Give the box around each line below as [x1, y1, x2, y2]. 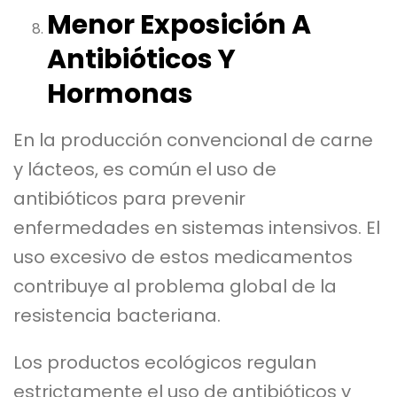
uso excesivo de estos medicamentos [13, 244, 353, 269]
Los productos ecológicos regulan [13, 349, 316, 375]
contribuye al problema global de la [13, 273, 337, 299]
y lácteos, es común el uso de [13, 156, 276, 182]
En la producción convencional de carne [13, 127, 373, 152]
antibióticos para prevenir [13, 185, 245, 211]
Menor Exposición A [46, 5, 311, 43]
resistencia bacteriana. [13, 302, 221, 328]
